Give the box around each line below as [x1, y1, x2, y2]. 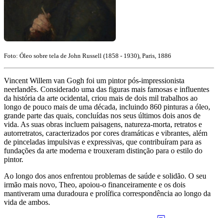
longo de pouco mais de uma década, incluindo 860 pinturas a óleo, [4, 102, 210, 111]
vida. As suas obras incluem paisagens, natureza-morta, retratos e [4, 120, 202, 128]
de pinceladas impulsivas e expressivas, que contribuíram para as [4, 137, 201, 146]
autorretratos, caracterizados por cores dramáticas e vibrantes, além [4, 128, 207, 137]
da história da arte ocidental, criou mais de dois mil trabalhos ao [4, 93, 198, 102]
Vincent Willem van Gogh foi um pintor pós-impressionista [4, 76, 184, 85]
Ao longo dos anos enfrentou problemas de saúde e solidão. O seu [4, 171, 206, 180]
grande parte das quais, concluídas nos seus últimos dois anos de [4, 111, 200, 120]
